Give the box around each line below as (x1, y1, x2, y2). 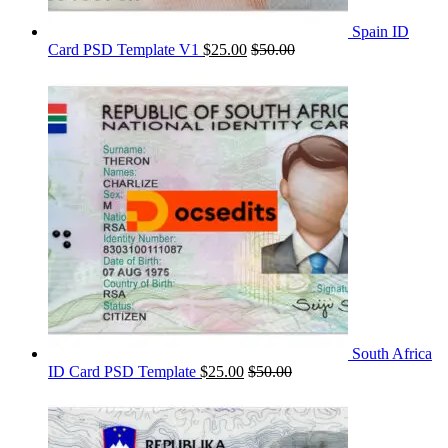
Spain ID (352, 23, 409, 41)
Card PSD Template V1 (48, 41, 199, 59)
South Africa (352, 345, 432, 363)
